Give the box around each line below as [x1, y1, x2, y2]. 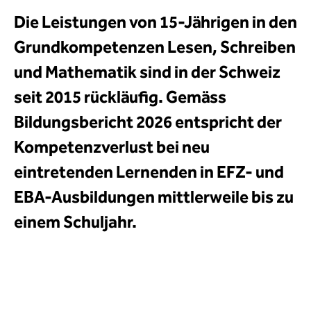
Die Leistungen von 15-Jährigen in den [14, 12, 297, 32]
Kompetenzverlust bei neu [14, 137, 210, 157]
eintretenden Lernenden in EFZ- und [14, 162, 284, 182]
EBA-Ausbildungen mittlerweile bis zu [14, 187, 294, 207]
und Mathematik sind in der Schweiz [14, 62, 280, 82]
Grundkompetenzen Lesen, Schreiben [14, 37, 296, 57]
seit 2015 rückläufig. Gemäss [14, 87, 226, 107]
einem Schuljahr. [14, 212, 137, 232]
